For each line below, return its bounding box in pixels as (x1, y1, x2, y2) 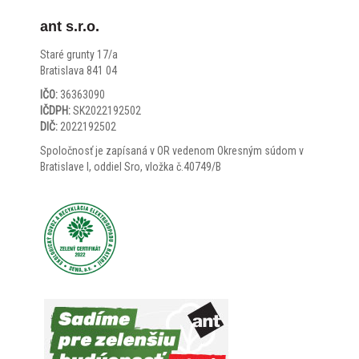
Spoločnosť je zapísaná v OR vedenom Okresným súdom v (40, 144, 304, 157)
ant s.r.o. (40, 18, 99, 34)
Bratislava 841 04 (40, 64, 117, 77)
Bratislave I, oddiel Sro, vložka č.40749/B (40, 160, 221, 173)
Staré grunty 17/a (40, 48, 118, 61)
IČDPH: (40, 104, 71, 117)
